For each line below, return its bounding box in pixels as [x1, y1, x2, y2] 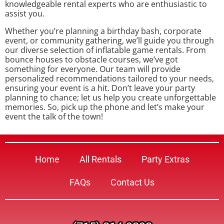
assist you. [5, 7, 46, 19]
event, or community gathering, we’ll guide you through [5, 34, 214, 46]
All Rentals [79, 153, 121, 164]
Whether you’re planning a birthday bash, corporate [5, 25, 201, 36]
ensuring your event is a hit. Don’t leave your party [5, 82, 195, 93]
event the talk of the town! [5, 110, 103, 122]
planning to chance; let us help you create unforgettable [5, 91, 216, 103]
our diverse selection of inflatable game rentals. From [5, 44, 206, 55]
